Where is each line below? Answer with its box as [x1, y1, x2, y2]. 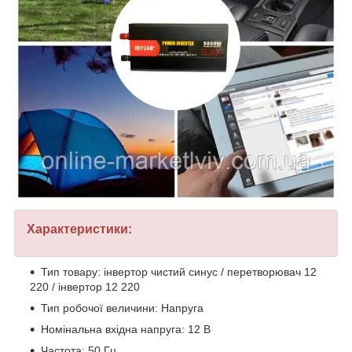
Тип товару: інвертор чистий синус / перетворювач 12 [41, 266, 317, 279]
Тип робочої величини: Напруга [41, 302, 203, 315]
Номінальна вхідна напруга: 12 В [41, 323, 211, 336]
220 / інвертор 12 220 [30, 280, 140, 294]
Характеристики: [27, 222, 132, 236]
